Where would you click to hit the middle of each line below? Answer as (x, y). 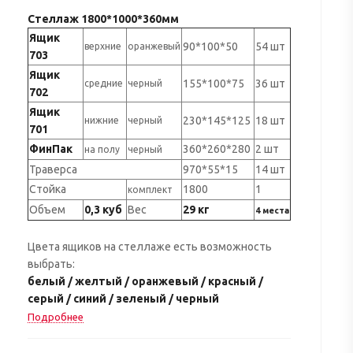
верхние (104, 46)
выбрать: (52, 264)
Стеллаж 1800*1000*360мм (103, 19)
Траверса (59, 169)
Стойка (51, 189)
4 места (272, 210)
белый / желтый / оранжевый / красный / (145, 281)
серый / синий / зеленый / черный (123, 298)
